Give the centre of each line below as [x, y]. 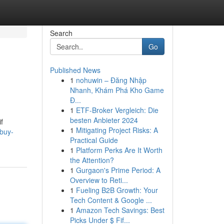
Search [61, 33]
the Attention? [92, 160]
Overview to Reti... [99, 180]
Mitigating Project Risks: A [117, 130]
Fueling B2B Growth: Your [117, 190]
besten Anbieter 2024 [104, 120]
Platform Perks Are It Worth [119, 150]
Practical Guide [94, 140]
